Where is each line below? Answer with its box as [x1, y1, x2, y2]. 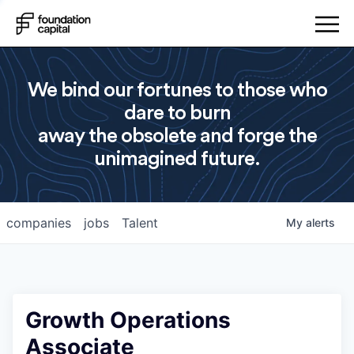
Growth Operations [25, 307, 231, 333]
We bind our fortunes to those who [27, 80, 327, 100]
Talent [122, 215, 158, 231]
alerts [306, 216, 335, 229]
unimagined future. [94, 149, 260, 169]
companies [6, 215, 71, 231]
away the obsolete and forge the [37, 126, 317, 146]
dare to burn [123, 103, 231, 123]
